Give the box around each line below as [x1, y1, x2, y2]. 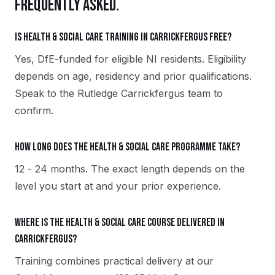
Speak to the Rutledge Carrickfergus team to [15, 87, 223, 99]
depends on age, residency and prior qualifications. [15, 70, 252, 82]
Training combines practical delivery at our [15, 255, 214, 267]
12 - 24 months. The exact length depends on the [15, 163, 245, 175]
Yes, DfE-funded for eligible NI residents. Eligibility [15, 53, 246, 65]
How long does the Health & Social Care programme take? [15, 141, 240, 153]
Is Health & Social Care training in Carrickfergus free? [15, 31, 231, 44]
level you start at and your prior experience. [15, 180, 221, 192]
